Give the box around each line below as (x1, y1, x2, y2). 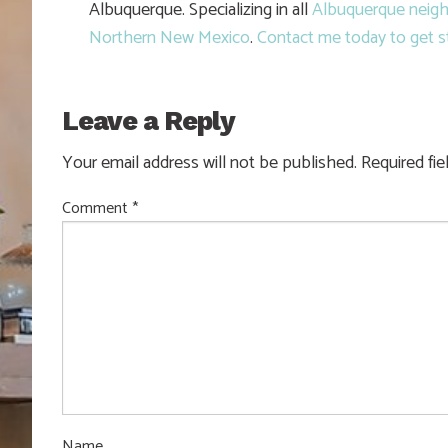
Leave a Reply (62, 105, 235, 138)
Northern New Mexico (89, 23, 250, 54)
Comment (62, 195, 132, 223)
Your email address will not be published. (62, 148, 357, 179)
